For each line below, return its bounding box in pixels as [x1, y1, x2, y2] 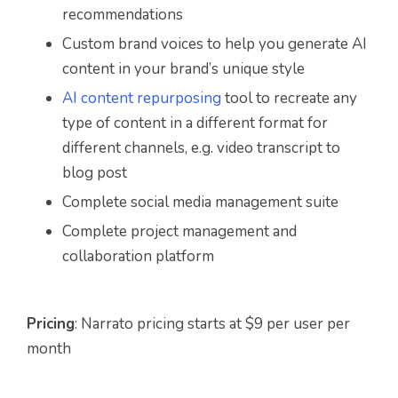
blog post [62, 163, 127, 184]
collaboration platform [62, 246, 214, 267]
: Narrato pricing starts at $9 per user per [75, 314, 350, 335]
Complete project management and [62, 221, 297, 243]
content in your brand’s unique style [62, 59, 305, 80]
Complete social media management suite [62, 192, 338, 213]
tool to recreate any [221, 88, 357, 109]
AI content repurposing [62, 88, 221, 109]
